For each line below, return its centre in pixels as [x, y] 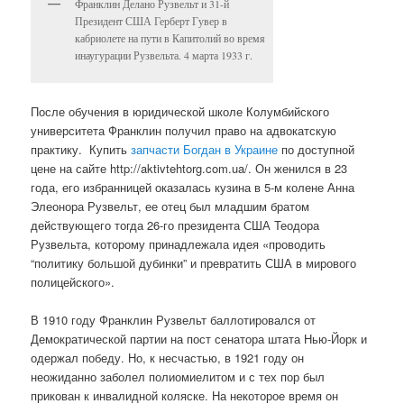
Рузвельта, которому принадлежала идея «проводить [179, 244]
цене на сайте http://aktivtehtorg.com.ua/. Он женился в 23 [189, 168]
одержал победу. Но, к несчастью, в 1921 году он [168, 358]
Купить [109, 149]
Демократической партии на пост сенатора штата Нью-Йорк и [199, 339]
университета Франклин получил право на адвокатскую [184, 130]
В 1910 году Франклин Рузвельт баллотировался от [174, 320]
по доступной [317, 149]
